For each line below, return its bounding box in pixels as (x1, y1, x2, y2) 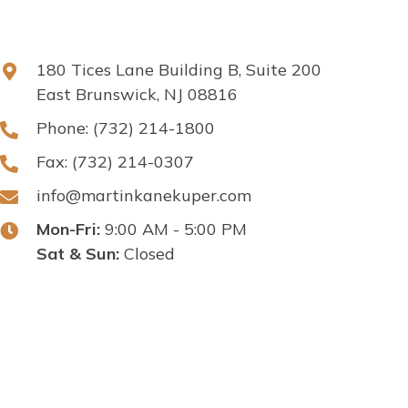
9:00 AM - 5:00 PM (100, 219, 247, 240)
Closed (119, 243, 175, 265)
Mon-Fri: (36, 219, 100, 240)
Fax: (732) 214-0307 (36, 151, 194, 173)
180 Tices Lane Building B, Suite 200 (36, 59, 321, 81)
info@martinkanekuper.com (36, 185, 251, 207)
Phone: (36, 117, 93, 139)
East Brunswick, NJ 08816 (36, 84, 238, 106)
